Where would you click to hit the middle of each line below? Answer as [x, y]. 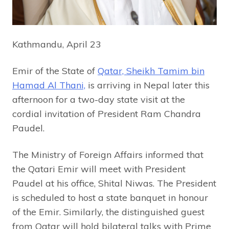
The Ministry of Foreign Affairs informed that [108, 154]
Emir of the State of [55, 71]
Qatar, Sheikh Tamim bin [151, 71]
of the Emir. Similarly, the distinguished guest [108, 212]
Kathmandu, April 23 [57, 44]
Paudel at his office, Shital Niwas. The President [114, 183]
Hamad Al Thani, [49, 85]
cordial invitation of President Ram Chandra [107, 113]
